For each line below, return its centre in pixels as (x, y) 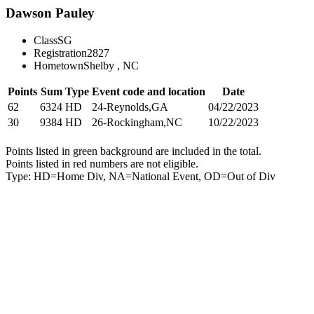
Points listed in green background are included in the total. (134, 151)
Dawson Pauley (50, 13)
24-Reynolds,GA (130, 107)
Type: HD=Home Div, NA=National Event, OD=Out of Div (141, 176)
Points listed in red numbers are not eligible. (102, 163)
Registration (60, 53)
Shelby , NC (111, 65)
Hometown (59, 65)
